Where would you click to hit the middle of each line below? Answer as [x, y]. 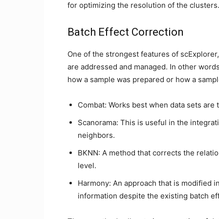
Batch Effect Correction [126, 32]
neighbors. [96, 135]
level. [87, 165]
